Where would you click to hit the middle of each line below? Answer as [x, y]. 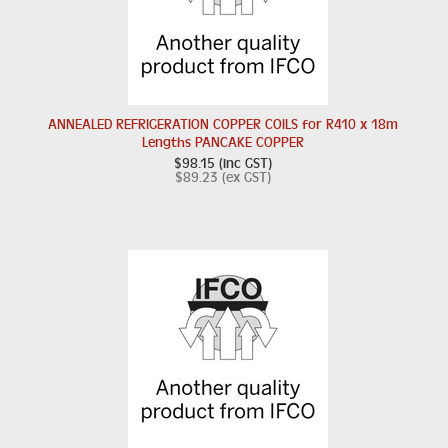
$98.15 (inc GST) [223, 163]
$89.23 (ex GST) [223, 177]
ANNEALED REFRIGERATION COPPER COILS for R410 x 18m [223, 124]
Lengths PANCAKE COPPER [223, 142]
